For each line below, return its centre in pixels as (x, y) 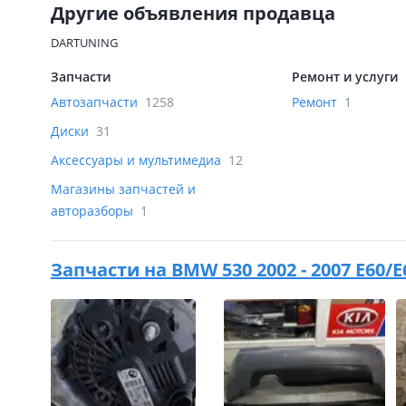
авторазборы (94, 211)
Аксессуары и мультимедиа (138, 160)
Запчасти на (111, 270)
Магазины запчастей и (123, 189)
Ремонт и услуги (345, 77)
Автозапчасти (96, 102)
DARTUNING (84, 43)
